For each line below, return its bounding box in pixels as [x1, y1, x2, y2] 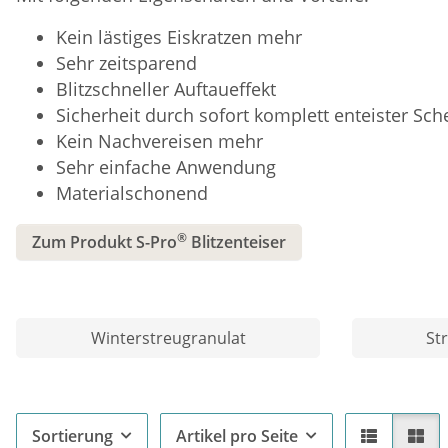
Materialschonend [56, 180, 208, 205]
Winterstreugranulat [90, 326, 246, 349]
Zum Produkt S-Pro [32, 230, 177, 253]
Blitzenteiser [187, 230, 286, 253]
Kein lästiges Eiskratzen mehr [56, 24, 302, 49]
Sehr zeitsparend [56, 50, 197, 75]
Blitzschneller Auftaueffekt [56, 76, 276, 101]
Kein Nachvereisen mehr [56, 128, 263, 153]
